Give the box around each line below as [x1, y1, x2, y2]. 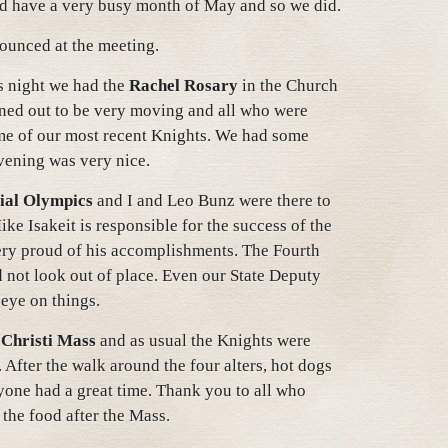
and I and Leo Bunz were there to [93, 191, 331, 210]
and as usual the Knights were [96, 331, 311, 350]
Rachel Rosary [129, 76, 238, 95]
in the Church [238, 76, 338, 95]
